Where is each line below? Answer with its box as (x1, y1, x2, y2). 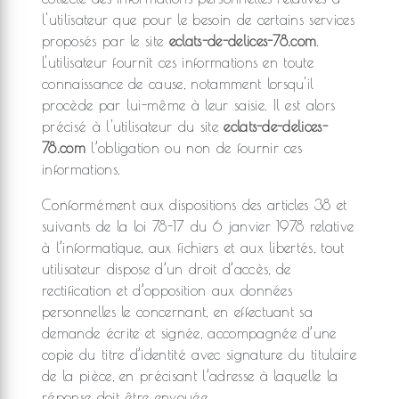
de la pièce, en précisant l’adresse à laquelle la (42, 368, 338, 384)
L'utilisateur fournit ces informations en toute (42, 54, 314, 70)
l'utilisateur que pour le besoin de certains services (42, 12, 354, 28)
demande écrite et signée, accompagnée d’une (42, 325, 337, 341)
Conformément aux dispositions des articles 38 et (42, 197, 347, 213)
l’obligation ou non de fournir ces (85, 140, 303, 156)
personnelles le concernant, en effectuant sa (42, 304, 313, 320)
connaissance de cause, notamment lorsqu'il (42, 76, 314, 92)
